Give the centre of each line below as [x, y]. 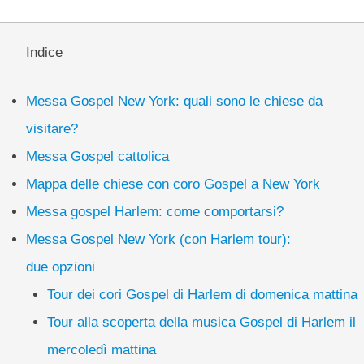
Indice [45, 53]
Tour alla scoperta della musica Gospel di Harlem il [201, 322]
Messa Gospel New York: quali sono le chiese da [175, 101]
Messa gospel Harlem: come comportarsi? [155, 211]
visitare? [52, 128]
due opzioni [61, 266]
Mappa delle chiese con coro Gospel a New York [173, 184]
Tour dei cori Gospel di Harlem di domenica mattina [202, 294]
